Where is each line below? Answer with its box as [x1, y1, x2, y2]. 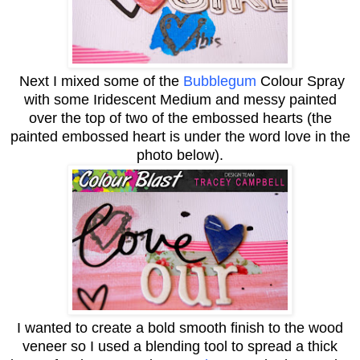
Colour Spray [256, 72, 345, 89]
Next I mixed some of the [15, 72, 183, 89]
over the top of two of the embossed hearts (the [28, 109, 332, 126]
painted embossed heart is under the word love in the [10, 128, 350, 145]
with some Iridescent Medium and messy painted [23, 91, 337, 108]
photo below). [137, 146, 223, 163]
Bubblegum [183, 72, 256, 89]
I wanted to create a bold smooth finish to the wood [17, 319, 343, 336]
